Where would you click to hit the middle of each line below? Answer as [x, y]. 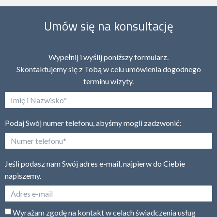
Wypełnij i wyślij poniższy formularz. [108, 57]
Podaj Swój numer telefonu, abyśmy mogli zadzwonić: [93, 123]
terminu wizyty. [108, 81]
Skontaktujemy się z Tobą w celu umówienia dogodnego [108, 69]
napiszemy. [23, 176]
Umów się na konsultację [108, 26]
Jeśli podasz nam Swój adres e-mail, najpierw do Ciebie [95, 164]
